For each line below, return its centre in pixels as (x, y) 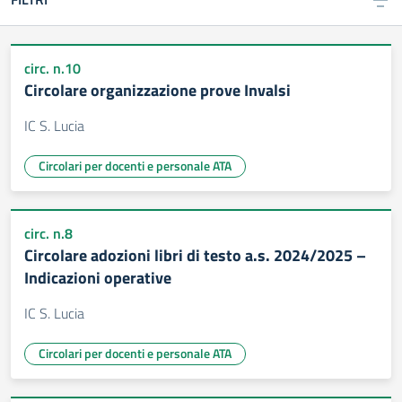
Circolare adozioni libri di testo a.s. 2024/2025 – (195, 255)
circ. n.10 (52, 68)
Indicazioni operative (98, 278)
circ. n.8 (48, 233)
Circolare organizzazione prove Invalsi (157, 90)
